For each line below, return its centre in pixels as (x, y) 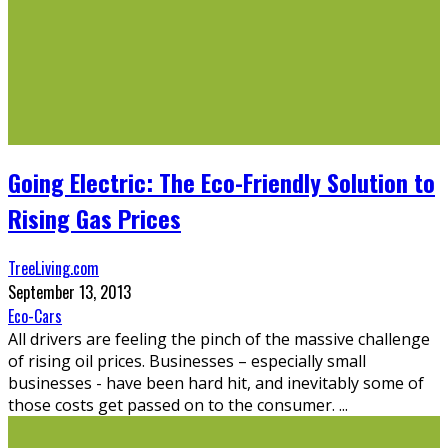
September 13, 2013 (69, 292)
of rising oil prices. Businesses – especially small (187, 361)
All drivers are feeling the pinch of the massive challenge (219, 339)
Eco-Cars (35, 316)
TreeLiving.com (53, 268)
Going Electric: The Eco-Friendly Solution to (221, 182)
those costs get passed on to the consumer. (173, 405)
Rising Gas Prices (94, 218)
